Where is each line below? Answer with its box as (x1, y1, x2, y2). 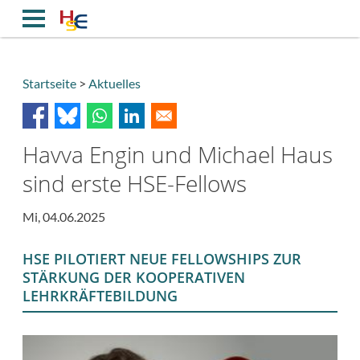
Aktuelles (88, 75, 141, 91)
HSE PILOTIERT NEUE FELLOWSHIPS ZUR (22, 249, 301, 269)
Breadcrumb (22, 100, 108, 120)
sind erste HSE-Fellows (22, 167, 247, 198)
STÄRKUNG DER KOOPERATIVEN (22, 268, 245, 288)
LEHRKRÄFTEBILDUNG (22, 286, 178, 306)
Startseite (22, 75, 76, 91)
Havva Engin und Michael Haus (22, 138, 333, 170)
